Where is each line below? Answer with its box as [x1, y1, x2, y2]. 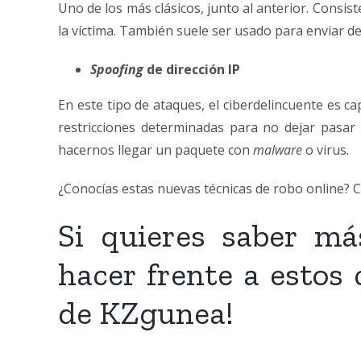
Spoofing [90, 60, 147, 79]
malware [253, 141, 302, 160]
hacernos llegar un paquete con [58, 141, 253, 160]
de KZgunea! [58, 293, 234, 333]
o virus [302, 141, 346, 160]
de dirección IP [147, 60, 240, 79]
